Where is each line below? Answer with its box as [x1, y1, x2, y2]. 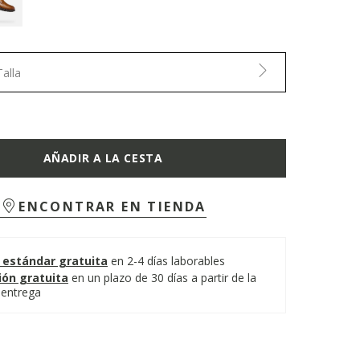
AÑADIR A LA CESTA [43, 150, 163, 166]
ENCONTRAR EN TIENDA [18, 198, 207, 215]
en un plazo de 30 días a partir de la [71, 270, 256, 285]
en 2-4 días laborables [110, 252, 225, 268]
